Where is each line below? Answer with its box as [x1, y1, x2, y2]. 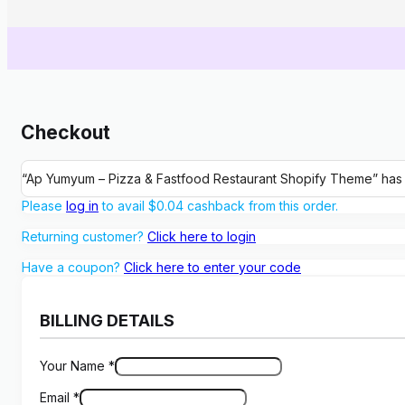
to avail [99, 197, 148, 213]
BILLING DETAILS [40, 310, 174, 330]
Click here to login [147, 228, 256, 244]
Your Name [40, 357, 108, 373]
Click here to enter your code [124, 259, 301, 275]
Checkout [21, 121, 110, 145]
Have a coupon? [22, 259, 124, 275]
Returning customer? [22, 228, 147, 244]
